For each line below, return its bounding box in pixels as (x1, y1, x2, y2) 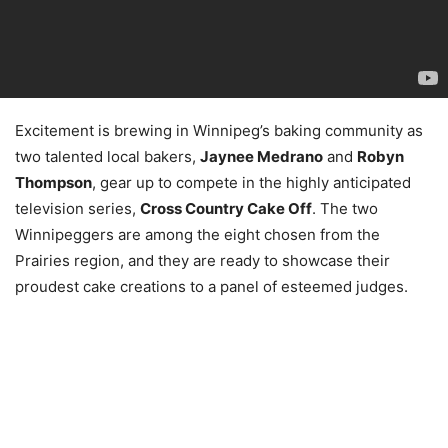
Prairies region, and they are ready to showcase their (15, 251, 390, 270)
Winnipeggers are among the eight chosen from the (15, 225, 380, 244)
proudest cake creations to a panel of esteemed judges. (15, 277, 408, 296)
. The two (312, 199, 378, 218)
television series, (15, 199, 140, 218)
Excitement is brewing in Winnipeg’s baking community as (15, 121, 423, 140)
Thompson (15, 173, 92, 192)
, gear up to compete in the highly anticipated (92, 173, 411, 192)
